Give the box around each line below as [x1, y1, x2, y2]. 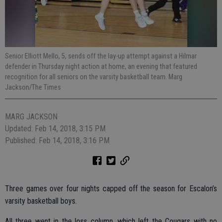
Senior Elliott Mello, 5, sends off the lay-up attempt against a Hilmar [5, 52, 197, 60]
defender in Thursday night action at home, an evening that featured [5, 62, 197, 70]
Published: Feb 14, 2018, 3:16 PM [5, 136, 110, 145]
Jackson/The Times [5, 83, 61, 91]
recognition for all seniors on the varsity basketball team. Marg [5, 73, 182, 81]
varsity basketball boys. [5, 196, 77, 206]
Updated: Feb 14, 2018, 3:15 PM [5, 124, 106, 133]
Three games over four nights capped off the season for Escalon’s [5, 184, 217, 193]
